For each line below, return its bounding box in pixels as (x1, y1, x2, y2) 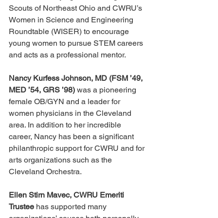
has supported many (34, 202, 109, 212)
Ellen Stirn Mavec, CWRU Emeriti (9, 190, 126, 200)
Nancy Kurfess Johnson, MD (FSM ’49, (9, 73, 145, 83)
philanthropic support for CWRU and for (9, 144, 146, 153)
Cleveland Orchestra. (9, 167, 82, 177)
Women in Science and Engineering (9, 15, 135, 25)
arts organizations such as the (9, 155, 114, 165)
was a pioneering (75, 85, 138, 95)
